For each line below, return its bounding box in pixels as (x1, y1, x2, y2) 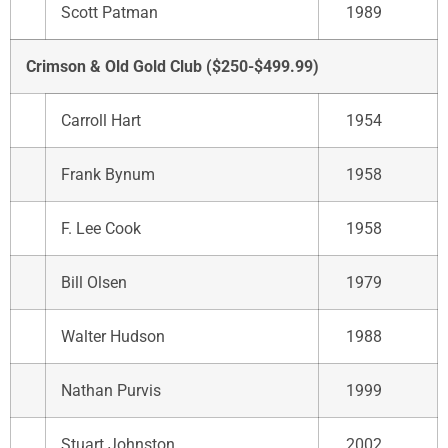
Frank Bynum (61, 164, 155, 184)
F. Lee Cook (61, 218, 141, 238)
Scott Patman (61, 2, 158, 22)
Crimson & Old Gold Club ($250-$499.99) (26, 56, 319, 76)
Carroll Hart (61, 110, 141, 130)
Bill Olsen (61, 272, 127, 292)
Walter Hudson (61, 326, 165, 346)
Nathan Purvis (61, 380, 161, 400)
